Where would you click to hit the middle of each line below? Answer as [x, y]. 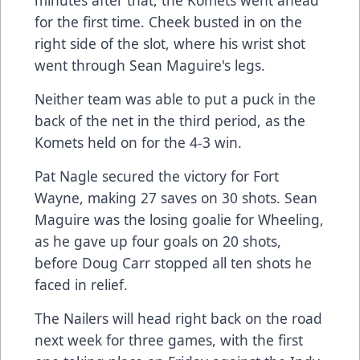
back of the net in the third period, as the [170, 121]
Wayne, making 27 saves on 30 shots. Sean [176, 198]
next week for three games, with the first [169, 340]
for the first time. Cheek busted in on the [168, 22]
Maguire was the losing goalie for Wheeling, [179, 220]
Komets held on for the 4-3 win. [138, 143]
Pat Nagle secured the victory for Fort [157, 176]
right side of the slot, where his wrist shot [170, 44]
